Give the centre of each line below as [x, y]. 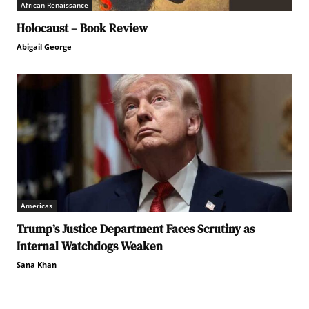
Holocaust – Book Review [82, 28]
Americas [37, 205]
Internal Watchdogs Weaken [90, 246]
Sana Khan [37, 264]
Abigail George [44, 46]
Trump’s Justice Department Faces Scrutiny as [136, 229]
